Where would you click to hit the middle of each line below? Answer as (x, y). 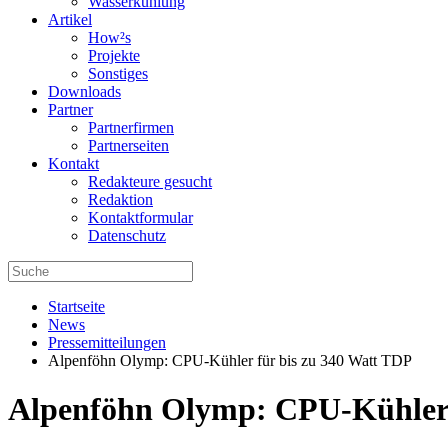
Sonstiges (118, 73)
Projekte (114, 55)
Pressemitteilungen (107, 342)
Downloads (84, 91)
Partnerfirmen (131, 127)
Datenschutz (127, 235)
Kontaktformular (140, 217)
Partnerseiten (128, 145)
